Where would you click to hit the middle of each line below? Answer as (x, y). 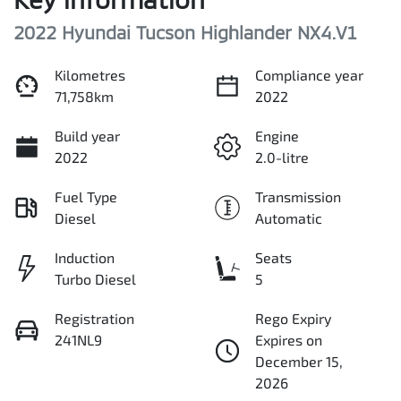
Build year (87, 136)
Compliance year (309, 75)
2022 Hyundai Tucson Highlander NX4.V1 (185, 33)
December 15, (299, 362)
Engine (277, 136)
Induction (85, 258)
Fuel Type (86, 197)
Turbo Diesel (95, 279)
